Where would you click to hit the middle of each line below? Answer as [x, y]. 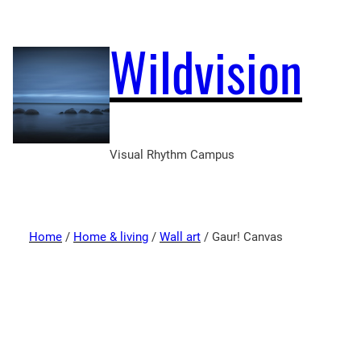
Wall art [180, 237]
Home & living [111, 237]
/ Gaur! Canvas [242, 237]
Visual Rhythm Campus [172, 155]
